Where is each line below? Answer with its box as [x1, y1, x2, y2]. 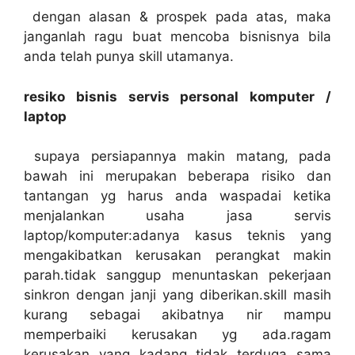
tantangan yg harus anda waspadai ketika [24, 188, 331, 204]
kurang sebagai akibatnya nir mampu [24, 307, 331, 323]
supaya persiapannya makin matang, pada [24, 148, 331, 164]
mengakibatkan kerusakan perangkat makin [24, 247, 331, 263]
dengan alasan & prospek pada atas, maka [24, 9, 331, 25]
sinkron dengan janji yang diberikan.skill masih [24, 287, 331, 303]
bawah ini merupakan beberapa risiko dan [24, 168, 331, 184]
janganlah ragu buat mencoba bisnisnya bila [24, 29, 331, 44]
